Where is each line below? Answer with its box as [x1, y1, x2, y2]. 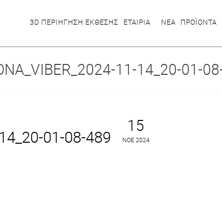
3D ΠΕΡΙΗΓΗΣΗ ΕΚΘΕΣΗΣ [30, 17, 118, 27]
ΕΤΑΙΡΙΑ [123, 17, 150, 27]
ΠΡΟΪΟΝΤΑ [180, 17, 217, 27]
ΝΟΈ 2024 [122, 136, 150, 144]
